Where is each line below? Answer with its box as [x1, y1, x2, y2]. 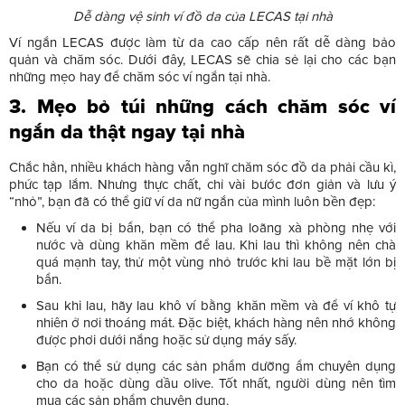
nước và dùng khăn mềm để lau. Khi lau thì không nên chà [36, 236, 396, 253]
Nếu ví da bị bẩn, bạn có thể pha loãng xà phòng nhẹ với [36, 219, 396, 236]
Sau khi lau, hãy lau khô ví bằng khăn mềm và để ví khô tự [36, 297, 396, 314]
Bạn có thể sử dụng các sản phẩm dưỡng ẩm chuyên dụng [36, 357, 396, 374]
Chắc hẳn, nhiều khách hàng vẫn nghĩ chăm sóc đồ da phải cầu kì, [9, 158, 396, 175]
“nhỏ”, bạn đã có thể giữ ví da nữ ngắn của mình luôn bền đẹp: [9, 193, 375, 210]
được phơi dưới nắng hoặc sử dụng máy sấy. [36, 331, 297, 348]
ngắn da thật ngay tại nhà [9, 119, 245, 145]
